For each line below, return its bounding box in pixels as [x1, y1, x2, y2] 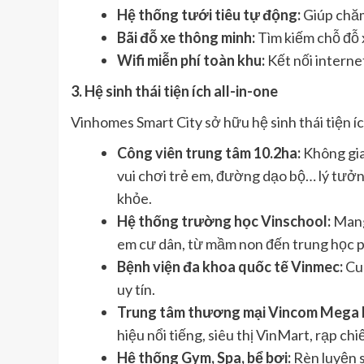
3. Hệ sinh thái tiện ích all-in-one [71, 82, 278, 101]
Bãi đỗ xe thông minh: [117, 28, 255, 47]
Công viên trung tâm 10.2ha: [117, 144, 301, 162]
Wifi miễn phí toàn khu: [117, 51, 265, 70]
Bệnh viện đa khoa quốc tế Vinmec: [117, 258, 343, 276]
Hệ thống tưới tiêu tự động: [117, 6, 301, 24]
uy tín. [117, 280, 155, 299]
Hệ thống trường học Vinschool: [117, 212, 331, 231]
